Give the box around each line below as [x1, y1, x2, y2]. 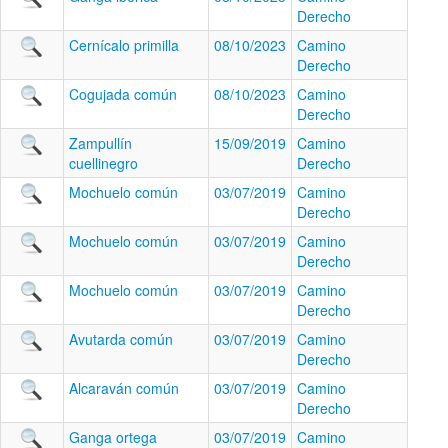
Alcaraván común [69, 378, 179, 398]
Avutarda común [69, 329, 173, 349]
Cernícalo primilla [69, 35, 179, 55]
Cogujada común [69, 84, 177, 104]
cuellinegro [69, 153, 138, 173]
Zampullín [69, 133, 132, 153]
